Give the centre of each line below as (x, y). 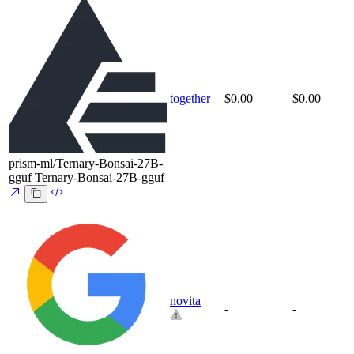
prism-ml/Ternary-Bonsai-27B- (86, 164)
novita (185, 301)
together (190, 99)
